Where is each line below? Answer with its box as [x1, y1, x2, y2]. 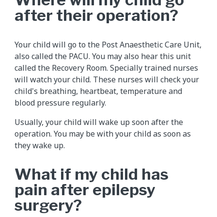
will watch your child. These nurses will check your [15, 74, 199, 85]
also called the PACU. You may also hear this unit [15, 51, 191, 62]
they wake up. [15, 140, 65, 151]
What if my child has [15, 165, 169, 184]
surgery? [15, 196, 82, 215]
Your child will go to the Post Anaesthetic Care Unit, [15, 39, 201, 50]
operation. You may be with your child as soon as [15, 128, 191, 139]
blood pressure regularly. [15, 97, 106, 108]
